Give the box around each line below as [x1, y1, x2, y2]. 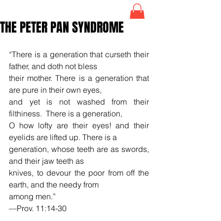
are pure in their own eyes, [9, 84, 102, 95]
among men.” [9, 191, 56, 201]
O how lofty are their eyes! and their [9, 120, 149, 130]
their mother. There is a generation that [9, 73, 149, 83]
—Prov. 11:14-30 [9, 203, 67, 213]
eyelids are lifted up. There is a [9, 132, 119, 142]
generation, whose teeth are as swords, [9, 144, 149, 154]
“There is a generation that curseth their [9, 49, 149, 59]
